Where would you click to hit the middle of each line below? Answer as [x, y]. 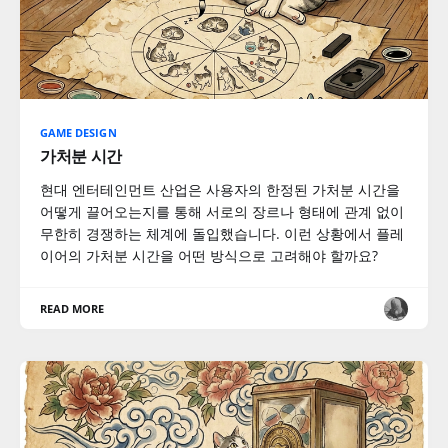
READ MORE [72, 308]
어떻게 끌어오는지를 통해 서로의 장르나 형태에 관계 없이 [222, 211]
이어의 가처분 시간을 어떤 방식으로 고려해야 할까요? [209, 255]
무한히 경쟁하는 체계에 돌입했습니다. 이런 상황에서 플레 [222, 233]
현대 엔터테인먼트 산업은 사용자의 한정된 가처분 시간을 [220, 189]
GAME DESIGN [78, 132]
